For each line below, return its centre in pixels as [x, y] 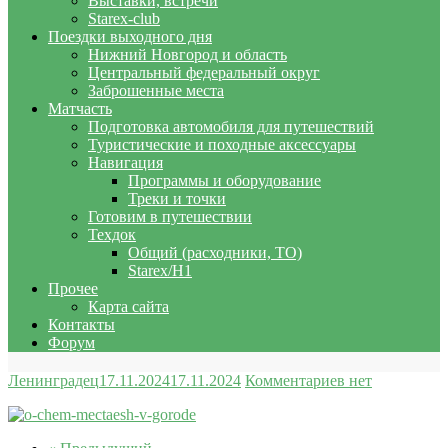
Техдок [112, 234]
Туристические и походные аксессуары [222, 144]
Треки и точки [177, 198]
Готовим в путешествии [170, 216]
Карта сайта [128, 306]
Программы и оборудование [224, 180]
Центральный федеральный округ [204, 72]
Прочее [73, 288]
